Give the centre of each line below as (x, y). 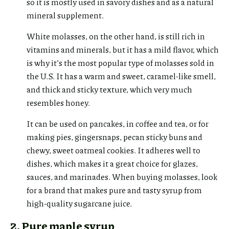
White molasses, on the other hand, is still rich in (116, 36)
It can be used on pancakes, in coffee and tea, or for (118, 123)
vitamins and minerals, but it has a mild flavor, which (123, 49)
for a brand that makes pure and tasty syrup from (114, 190)
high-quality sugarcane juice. (79, 203)
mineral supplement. (65, 15)
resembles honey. (58, 102)
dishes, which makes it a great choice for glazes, (112, 163)
